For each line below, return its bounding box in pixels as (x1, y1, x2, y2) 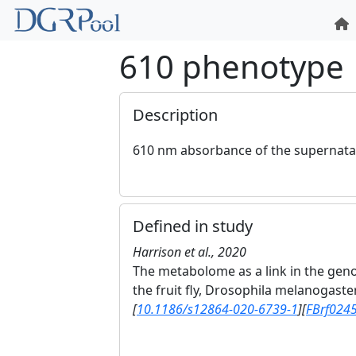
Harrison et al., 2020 (133, 243, 246, 261)
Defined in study (133, 215, 253, 237)
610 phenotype (119, 44, 344, 88)
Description (133, 104, 218, 126)
